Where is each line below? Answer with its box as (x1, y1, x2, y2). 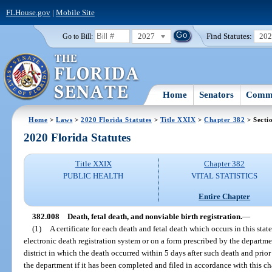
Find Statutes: (206, 31, 253, 41)
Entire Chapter (199, 191, 251, 201)
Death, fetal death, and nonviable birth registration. (67, 211, 242, 221)
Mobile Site (55, 7, 95, 17)
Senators (199, 89, 234, 100)
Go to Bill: (62, 32, 93, 40)
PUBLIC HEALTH (63, 171, 124, 181)
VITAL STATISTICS (191, 171, 258, 181)
